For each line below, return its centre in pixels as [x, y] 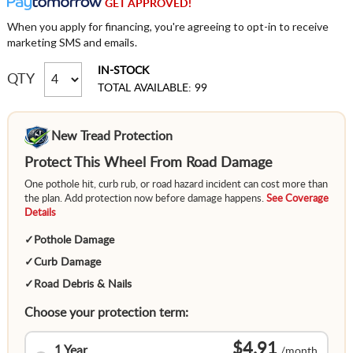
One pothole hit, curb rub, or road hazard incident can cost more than [176, 185]
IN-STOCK [123, 71]
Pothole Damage [74, 241]
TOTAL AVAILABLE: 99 [152, 89]
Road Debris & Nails [82, 285]
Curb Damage [67, 263]
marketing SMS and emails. [72, 43]
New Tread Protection [112, 136]
